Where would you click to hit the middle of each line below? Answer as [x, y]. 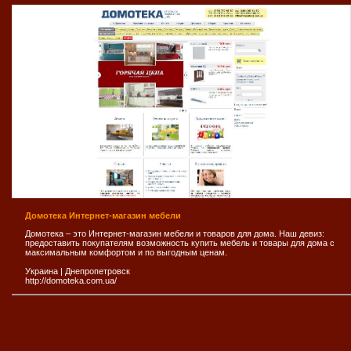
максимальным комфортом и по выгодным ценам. [126, 253]
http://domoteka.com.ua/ [71, 281]
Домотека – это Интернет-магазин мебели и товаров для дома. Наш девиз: [175, 234]
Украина [42, 271]
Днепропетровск [98, 271]
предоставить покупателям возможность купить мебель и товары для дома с [180, 243]
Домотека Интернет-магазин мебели [103, 216]
